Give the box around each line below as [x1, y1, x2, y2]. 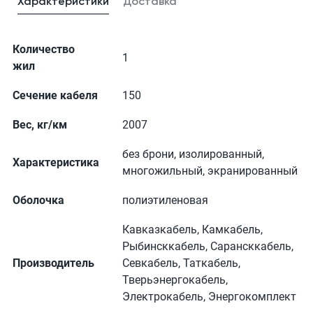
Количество [13, 42, 75, 56]
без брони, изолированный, [122, 147, 264, 161]
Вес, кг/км [13, 117, 67, 131]
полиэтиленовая [122, 193, 208, 207]
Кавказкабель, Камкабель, [122, 222, 263, 236]
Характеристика [13, 155, 99, 169]
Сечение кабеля [13, 88, 98, 102]
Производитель [13, 256, 94, 270]
